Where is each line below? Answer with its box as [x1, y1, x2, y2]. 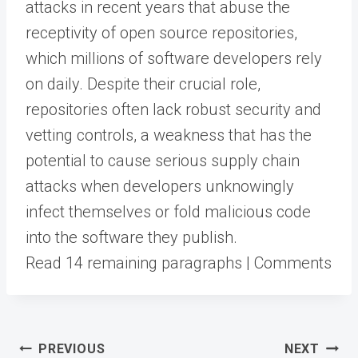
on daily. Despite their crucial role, [26, 74, 261, 94]
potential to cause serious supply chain [26, 151, 300, 171]
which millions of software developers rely [26, 49, 322, 69]
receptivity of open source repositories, [26, 23, 297, 43]
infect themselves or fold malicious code [26, 202, 311, 222]
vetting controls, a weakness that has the [26, 125, 312, 145]
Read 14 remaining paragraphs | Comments [26, 253, 332, 273]
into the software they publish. [26, 228, 237, 248]
